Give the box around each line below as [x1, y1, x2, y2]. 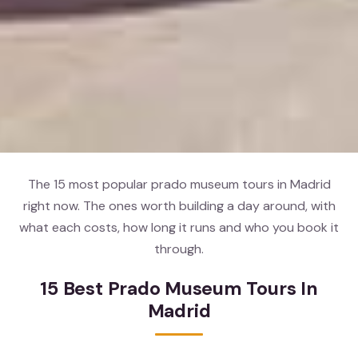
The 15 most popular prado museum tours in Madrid [27, 175, 331, 193]
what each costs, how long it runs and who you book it [19, 218, 339, 236]
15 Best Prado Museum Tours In [40, 276, 318, 301]
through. [154, 240, 204, 257]
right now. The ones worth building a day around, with [22, 197, 336, 214]
